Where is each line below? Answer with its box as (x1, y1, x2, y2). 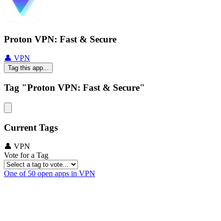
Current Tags (4, 122, 58, 133)
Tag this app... (8, 64, 49, 72)
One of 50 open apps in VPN (4, 169, 95, 178)
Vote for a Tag (4, 151, 48, 160)
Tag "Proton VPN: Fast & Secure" (4, 82, 145, 93)
